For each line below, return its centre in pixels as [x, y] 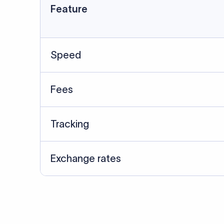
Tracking [70, 124]
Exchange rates [86, 158]
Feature [69, 9]
